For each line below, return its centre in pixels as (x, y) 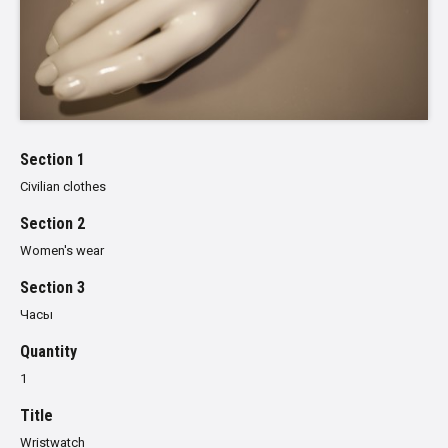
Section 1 (52, 159)
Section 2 (52, 223)
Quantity (48, 351)
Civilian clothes (63, 186)
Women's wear (62, 250)
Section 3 (52, 287)
